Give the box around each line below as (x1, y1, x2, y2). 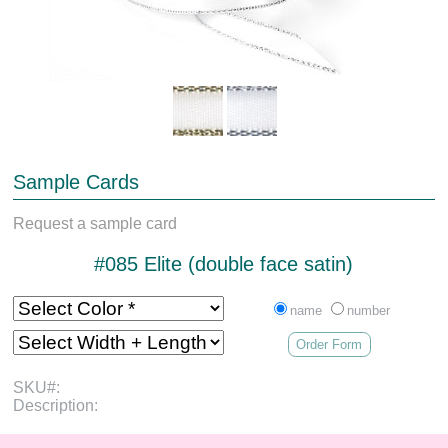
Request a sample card (13, 214, 178, 232)
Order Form (296, 337, 363, 352)
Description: (13, 396, 99, 414)
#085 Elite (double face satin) (94, 252, 354, 275)
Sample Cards (13, 170, 140, 193)
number (346, 302, 390, 318)
